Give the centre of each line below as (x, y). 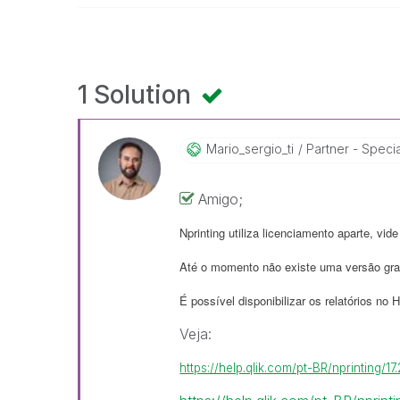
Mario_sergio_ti (250, 149)
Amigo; (221, 199)
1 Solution (137, 95)
